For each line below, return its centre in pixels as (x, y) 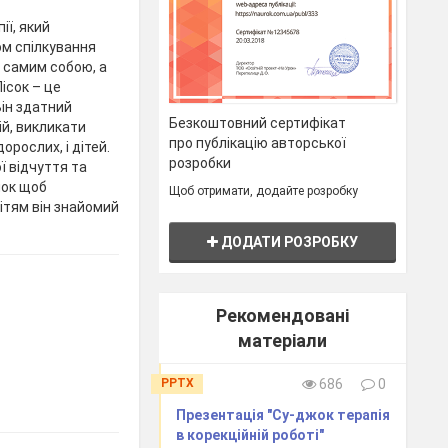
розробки (200, 162)
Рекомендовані (283, 315)
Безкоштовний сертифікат (258, 122)
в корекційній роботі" (250, 434)
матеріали (283, 340)
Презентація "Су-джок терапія (283, 414)
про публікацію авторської (258, 142)
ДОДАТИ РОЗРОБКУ (288, 241)
